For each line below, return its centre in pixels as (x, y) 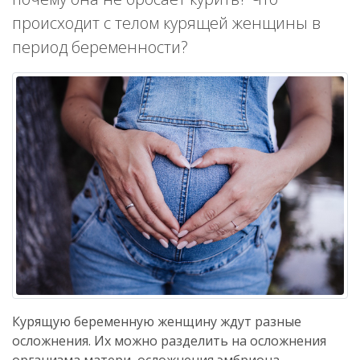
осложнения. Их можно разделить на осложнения (169, 340)
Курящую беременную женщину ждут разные (157, 321)
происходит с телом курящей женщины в (166, 23)
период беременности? (100, 47)
